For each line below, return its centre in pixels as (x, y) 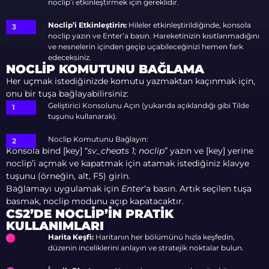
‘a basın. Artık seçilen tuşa (198, 189)
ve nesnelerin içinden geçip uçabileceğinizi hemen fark (146, 47)
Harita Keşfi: (71, 237)
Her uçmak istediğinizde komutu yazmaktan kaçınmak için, (131, 81)
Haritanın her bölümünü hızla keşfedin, (164, 237)
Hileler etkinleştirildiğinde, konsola (190, 25)
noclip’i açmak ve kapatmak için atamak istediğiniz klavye (128, 163)
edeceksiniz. (70, 57)
